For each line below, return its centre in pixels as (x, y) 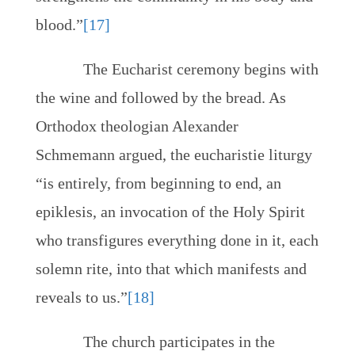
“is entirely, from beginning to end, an (158, 183)
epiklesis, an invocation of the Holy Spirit (170, 212)
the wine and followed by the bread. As (160, 97)
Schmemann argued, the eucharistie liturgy (174, 155)
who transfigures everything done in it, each (177, 240)
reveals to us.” (81, 297)
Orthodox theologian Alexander (137, 126)
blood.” (59, 25)
